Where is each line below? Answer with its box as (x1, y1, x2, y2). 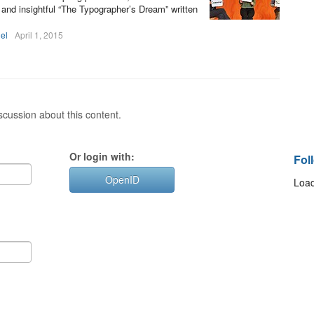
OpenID (104, 172, 139, 186)
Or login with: (69, 149, 135, 163)
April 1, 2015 (15, 29, 63, 41)
